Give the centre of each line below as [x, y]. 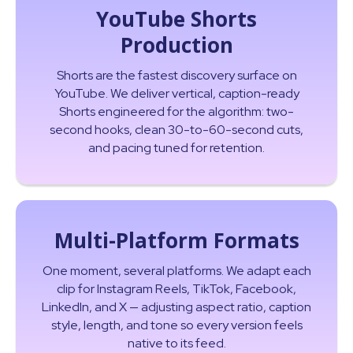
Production [176, 45]
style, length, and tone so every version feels [176, 325]
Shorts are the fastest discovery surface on [176, 76]
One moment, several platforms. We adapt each [176, 271]
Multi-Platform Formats [176, 241]
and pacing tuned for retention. [176, 148]
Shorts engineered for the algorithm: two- [176, 112]
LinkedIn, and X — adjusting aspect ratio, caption [176, 307]
